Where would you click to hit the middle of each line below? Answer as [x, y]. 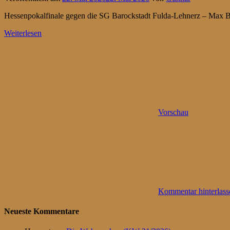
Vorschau [173, 112]
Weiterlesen [23, 33]
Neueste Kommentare [42, 211]
